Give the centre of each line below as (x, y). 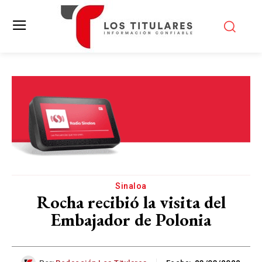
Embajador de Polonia (131, 220)
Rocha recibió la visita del (131, 202)
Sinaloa (131, 186)
